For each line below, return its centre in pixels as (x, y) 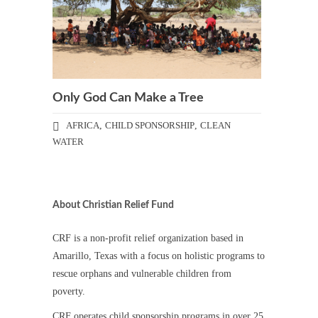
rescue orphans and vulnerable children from (142, 273)
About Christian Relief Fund (113, 205)
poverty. (69, 291)
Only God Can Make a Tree (128, 98)
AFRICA (83, 125)
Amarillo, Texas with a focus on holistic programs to (159, 256)
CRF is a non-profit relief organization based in (148, 238)
